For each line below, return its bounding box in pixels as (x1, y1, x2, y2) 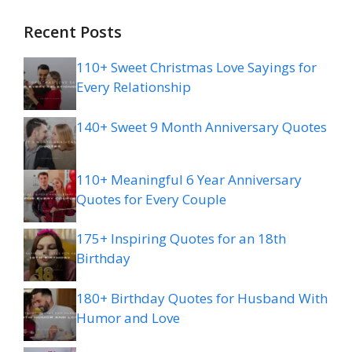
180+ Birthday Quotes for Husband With (76, 288, 328, 307)
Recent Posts (24, 21, 122, 43)
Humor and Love (76, 308, 180, 327)
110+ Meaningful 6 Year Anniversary (76, 170, 302, 189)
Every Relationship (76, 78, 191, 97)
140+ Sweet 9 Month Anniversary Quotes (76, 117, 327, 136)
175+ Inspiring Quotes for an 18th (76, 229, 286, 248)
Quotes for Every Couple (76, 189, 226, 208)
